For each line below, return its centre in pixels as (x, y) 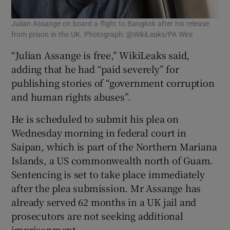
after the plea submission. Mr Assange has (106, 188)
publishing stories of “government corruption (113, 82)
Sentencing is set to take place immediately (108, 174)
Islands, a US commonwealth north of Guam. (112, 160)
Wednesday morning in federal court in (99, 132)
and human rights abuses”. (71, 96)
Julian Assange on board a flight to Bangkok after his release (110, 23)
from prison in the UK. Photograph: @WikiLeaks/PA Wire (102, 34)
